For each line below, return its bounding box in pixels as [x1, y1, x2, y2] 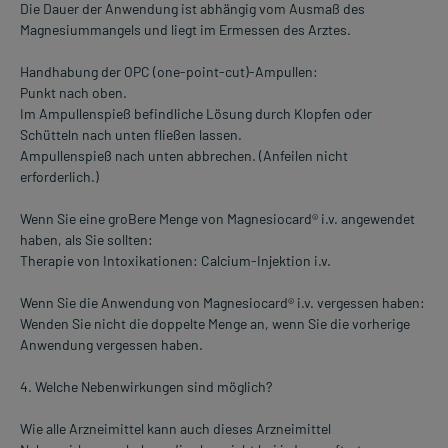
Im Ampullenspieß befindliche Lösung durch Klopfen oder [20, 105, 372, 123]
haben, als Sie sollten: [20, 231, 153, 249]
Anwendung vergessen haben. [20, 336, 203, 354]
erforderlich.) [20, 168, 99, 186]
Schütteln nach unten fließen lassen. [20, 126, 242, 144]
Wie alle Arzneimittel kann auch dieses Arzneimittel [20, 420, 331, 438]
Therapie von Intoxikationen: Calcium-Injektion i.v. [20, 252, 331, 270]
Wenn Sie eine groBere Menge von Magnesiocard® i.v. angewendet [20, 210, 415, 228]
